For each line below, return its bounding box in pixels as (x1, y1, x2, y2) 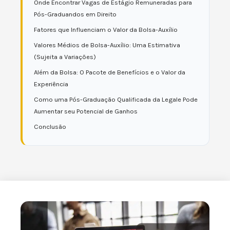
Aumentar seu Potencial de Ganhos (34, 107, 138, 115)
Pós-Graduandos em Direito (34, 10, 117, 18)
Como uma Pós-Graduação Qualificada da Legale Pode (34, 95, 198, 103)
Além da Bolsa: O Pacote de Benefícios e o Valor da (34, 68, 185, 76)
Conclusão (34, 123, 66, 130)
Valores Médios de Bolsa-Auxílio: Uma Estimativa (34, 41, 180, 49)
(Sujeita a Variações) (34, 53, 96, 61)
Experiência (34, 80, 68, 88)
